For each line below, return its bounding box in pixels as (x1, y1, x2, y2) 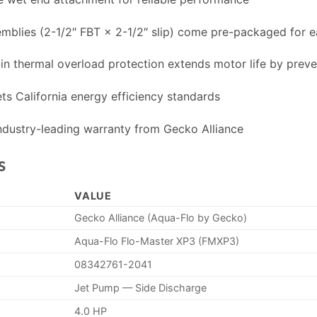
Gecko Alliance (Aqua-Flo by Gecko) (74, 211, 248, 224)
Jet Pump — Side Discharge (74, 281, 207, 294)
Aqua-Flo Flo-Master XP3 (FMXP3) (74, 234, 240, 247)
